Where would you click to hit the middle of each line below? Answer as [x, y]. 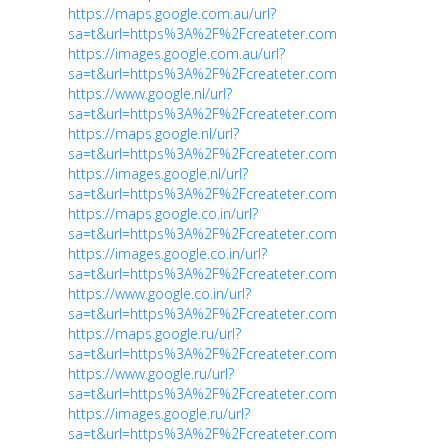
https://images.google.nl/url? [158, 173]
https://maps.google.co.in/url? [163, 213]
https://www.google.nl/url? [150, 93]
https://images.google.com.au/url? [176, 53]
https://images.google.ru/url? [159, 413]
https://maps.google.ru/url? [154, 333]
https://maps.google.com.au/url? [172, 13]
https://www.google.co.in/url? [159, 293]
